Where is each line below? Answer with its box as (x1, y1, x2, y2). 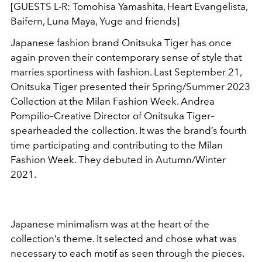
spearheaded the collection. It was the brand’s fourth (11, 124, 247, 136)
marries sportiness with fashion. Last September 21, (11, 65, 242, 78)
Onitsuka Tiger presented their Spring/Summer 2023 (11, 80, 250, 92)
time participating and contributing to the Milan (11, 139, 223, 151)
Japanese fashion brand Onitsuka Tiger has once (11, 36, 232, 49)
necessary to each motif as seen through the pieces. (11, 247, 244, 259)
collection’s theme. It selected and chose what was (11, 232, 237, 244)
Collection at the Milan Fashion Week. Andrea (11, 95, 215, 107)
